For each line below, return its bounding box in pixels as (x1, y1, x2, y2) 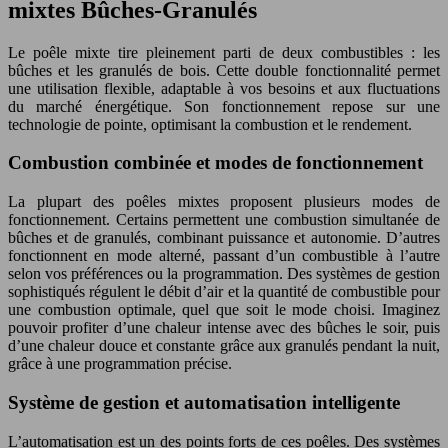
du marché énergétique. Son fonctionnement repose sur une (8, 97, 440, 115)
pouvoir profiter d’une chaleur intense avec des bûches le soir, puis (8, 319, 440, 337)
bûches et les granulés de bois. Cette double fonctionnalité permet (8, 61, 440, 79)
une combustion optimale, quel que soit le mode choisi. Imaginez (8, 301, 440, 319)
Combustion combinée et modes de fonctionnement (8, 152, 423, 174)
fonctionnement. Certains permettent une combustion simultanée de (8, 211, 440, 229)
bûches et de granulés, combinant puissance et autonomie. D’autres (8, 229, 440, 247)
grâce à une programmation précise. (8, 355, 232, 373)
